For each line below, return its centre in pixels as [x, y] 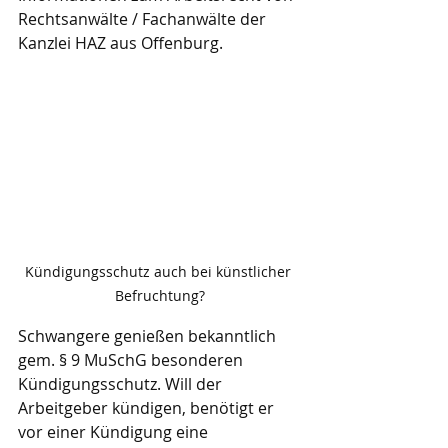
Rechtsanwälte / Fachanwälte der [144, 19]
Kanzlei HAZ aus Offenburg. [120, 43]
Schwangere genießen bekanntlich [149, 336]
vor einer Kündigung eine [115, 432]
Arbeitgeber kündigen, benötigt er [148, 408]
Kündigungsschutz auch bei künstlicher [160, 272]
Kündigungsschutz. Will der [122, 384]
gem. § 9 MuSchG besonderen [132, 360]
